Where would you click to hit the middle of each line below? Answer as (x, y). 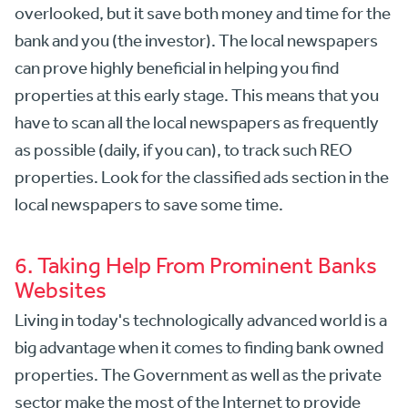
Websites (61, 290)
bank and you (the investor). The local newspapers (196, 41)
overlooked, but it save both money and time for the (203, 13)
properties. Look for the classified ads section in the (202, 177)
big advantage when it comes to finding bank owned (199, 347)
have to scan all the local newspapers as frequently (197, 122)
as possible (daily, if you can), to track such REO (184, 150)
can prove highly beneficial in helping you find (177, 68)
